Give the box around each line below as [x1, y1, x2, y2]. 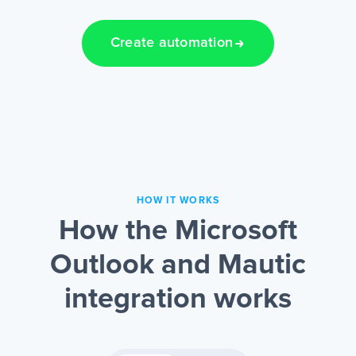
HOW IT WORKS [136, 195, 220, 207]
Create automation [110, 36, 234, 51]
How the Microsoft [59, 217, 297, 246]
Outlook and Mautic [50, 251, 306, 281]
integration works [64, 285, 292, 315]
